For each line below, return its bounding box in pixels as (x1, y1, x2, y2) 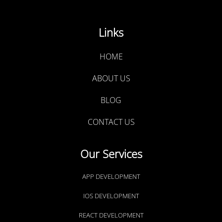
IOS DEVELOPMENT (83, 191, 139, 200)
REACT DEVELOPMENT (78, 210, 144, 220)
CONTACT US (87, 116, 135, 127)
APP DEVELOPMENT (82, 171, 140, 181)
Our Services (80, 146, 142, 161)
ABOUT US (92, 72, 130, 84)
